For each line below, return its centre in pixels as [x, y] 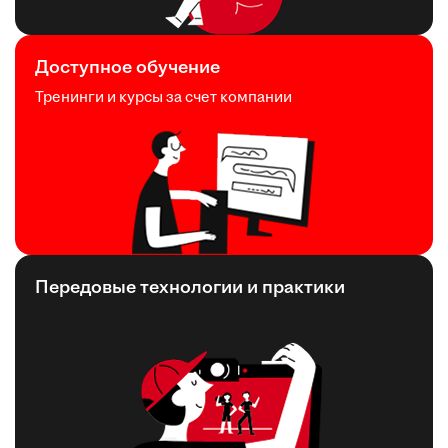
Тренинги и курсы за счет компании [163, 96]
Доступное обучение [127, 65]
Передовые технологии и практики [190, 285]
